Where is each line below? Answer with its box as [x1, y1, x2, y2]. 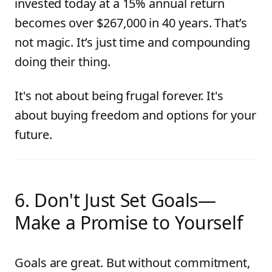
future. [15, 126, 52, 143]
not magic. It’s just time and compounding [15, 34, 251, 50]
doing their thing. [15, 53, 110, 70]
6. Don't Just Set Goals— [15, 188, 216, 212]
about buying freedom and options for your [15, 107, 257, 123]
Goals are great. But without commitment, [15, 254, 251, 271]
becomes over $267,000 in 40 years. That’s [15, 15, 248, 31]
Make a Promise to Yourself [15, 210, 243, 235]
